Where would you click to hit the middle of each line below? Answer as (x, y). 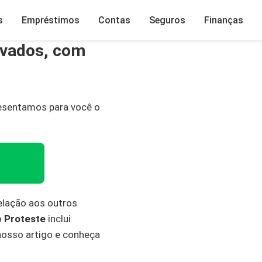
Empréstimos (51, 20)
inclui (58, 219)
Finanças (224, 20)
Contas (114, 20)
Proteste (25, 219)
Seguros (167, 20)
